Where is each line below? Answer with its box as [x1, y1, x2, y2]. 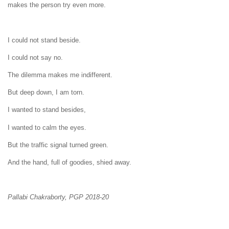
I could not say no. [8, 53, 63, 61]
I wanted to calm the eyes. [8, 123, 86, 131]
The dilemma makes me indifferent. [8, 71, 112, 79]
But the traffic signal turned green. [8, 141, 108, 149]
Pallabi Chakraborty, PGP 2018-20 [8, 193, 109, 201]
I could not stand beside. [8, 36, 81, 44]
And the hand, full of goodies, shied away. [8, 158, 131, 166]
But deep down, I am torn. [8, 88, 84, 97]
